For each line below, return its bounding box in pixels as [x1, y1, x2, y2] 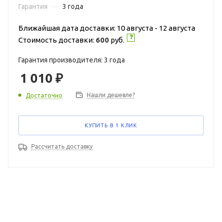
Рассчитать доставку [31, 143, 93, 150]
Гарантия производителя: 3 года [18, 56, 125, 64]
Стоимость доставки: [18, 36, 96, 44]
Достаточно [26, 92, 62, 99]
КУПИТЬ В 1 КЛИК [85, 122, 137, 128]
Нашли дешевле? [87, 92, 135, 98]
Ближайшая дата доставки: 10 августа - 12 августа [18, 24, 195, 32]
